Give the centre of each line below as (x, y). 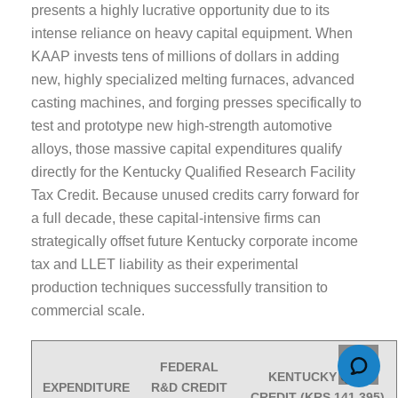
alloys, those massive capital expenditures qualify (187, 148)
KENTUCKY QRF (317, 376)
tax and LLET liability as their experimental (165, 264)
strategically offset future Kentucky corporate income (195, 241)
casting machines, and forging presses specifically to (196, 102)
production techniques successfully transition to (179, 287)
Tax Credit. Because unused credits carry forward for (195, 195)
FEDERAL (189, 366)
